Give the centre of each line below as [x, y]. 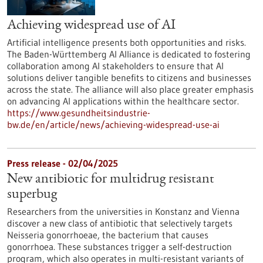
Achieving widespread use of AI [91, 26]
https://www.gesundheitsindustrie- [79, 113]
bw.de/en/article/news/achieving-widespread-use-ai [113, 124]
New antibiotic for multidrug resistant [111, 180]
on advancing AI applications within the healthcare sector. [123, 101]
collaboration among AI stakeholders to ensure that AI [115, 66]
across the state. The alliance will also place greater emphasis [130, 89]
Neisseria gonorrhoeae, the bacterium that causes [108, 235]
